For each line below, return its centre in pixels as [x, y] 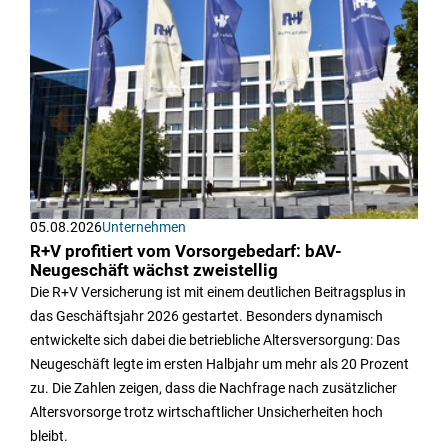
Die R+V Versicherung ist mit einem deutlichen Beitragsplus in [218, 291]
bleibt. [49, 435]
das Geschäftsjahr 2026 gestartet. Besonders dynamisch [206, 315]
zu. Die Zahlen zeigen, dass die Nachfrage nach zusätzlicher [213, 387]
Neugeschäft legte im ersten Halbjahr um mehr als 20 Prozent [219, 363]
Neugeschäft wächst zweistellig [154, 270]
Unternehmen [144, 226]
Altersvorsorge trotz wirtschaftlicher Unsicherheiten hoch [206, 411]
